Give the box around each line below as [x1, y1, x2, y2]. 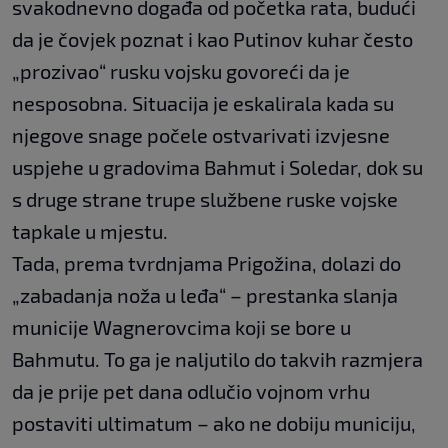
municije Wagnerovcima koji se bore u [12, 315, 351, 340]
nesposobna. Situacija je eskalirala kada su [12, 91, 394, 116]
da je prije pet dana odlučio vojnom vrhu [12, 379, 370, 404]
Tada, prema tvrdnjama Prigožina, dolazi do [12, 251, 401, 276]
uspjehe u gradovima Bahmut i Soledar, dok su [12, 155, 423, 180]
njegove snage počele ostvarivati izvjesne [12, 123, 390, 148]
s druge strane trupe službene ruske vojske [12, 187, 398, 212]
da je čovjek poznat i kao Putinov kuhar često [12, 27, 413, 52]
